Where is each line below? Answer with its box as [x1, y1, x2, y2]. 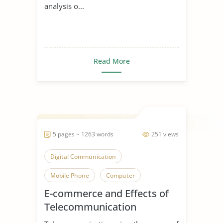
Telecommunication [44, 200, 136, 214]
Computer [106, 171, 135, 180]
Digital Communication [50, 152, 116, 161]
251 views [151, 129, 179, 138]
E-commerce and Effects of [44, 186, 169, 200]
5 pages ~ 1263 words [53, 129, 113, 138]
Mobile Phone [50, 171, 89, 180]
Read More [93, 56, 130, 66]
